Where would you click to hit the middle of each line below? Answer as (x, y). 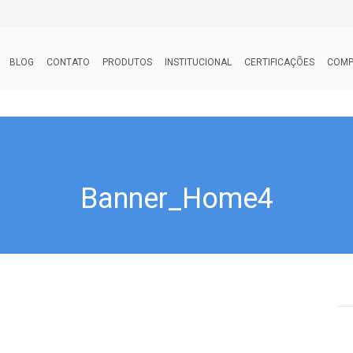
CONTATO (68, 62)
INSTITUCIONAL (198, 62)
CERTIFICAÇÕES (279, 62)
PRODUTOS (127, 62)
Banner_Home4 (176, 199)
